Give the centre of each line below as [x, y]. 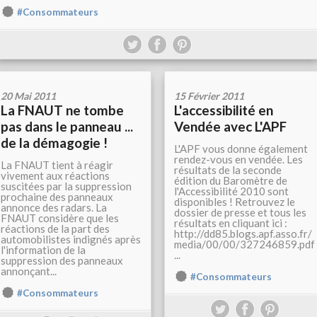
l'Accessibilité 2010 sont [231, 191]
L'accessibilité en [224, 110]
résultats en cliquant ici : [231, 223]
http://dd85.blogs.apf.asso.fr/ [243, 234]
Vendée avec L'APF [230, 127]
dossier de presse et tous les [240, 213]
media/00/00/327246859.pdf [244, 244]
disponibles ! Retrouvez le [235, 202]
